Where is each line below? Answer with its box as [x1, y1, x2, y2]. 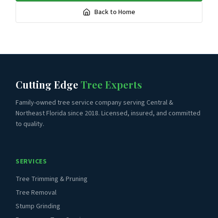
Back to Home [94, 7, 135, 17]
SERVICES [16, 157, 47, 166]
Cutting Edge [16, 78, 81, 91]
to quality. [16, 119, 44, 129]
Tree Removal [16, 188, 56, 198]
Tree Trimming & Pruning [16, 174, 88, 184]
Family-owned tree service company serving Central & [16, 98, 173, 108]
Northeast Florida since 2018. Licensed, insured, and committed [16, 109, 200, 118]
